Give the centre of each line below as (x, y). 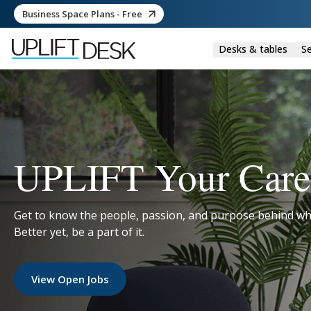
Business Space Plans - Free (82, 14)
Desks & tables (253, 49)
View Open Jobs (70, 279)
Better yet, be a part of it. (79, 232)
